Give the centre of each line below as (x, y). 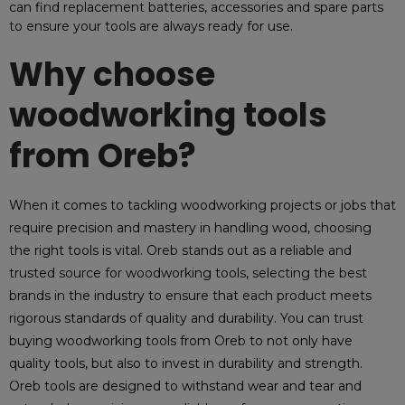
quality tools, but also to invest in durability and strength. (186, 363)
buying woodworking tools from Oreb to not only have (181, 341)
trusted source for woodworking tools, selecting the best (188, 273)
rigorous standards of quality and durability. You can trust (186, 318)
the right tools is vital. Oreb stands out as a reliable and (180, 250)
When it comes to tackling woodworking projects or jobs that (202, 205)
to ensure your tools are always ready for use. (151, 26)
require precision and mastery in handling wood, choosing (190, 228)
